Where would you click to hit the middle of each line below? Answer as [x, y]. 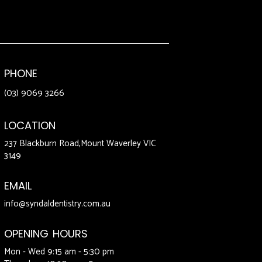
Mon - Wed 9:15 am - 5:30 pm [59, 252]
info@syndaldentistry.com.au [57, 204]
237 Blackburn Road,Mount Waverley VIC [80, 144]
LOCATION [30, 126]
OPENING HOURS [46, 234]
